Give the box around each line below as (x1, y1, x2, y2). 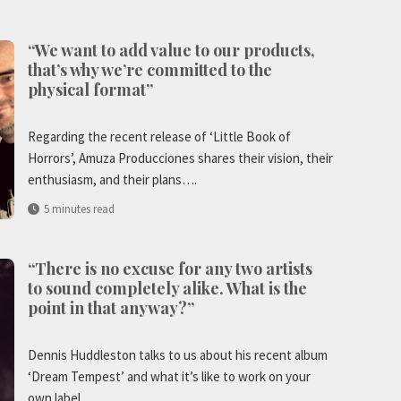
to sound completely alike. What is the (28, 277, 307, 300)
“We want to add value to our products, (28, 39, 315, 62)
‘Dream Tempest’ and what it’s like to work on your (28, 368, 311, 386)
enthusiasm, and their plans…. (28, 171, 197, 189)
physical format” (28, 79, 153, 101)
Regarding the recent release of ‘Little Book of (28, 128, 291, 146)
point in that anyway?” (28, 297, 194, 320)
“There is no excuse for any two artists (28, 258, 312, 280)
